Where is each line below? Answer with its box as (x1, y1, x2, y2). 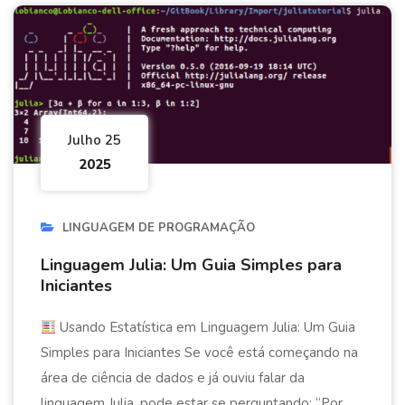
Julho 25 (68, 131, 121, 150)
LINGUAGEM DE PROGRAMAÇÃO (62, 220, 255, 237)
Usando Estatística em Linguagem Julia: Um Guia (56, 318, 356, 337)
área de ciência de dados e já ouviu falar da (41, 369, 305, 388)
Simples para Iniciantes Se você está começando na (41, 344, 358, 363)
